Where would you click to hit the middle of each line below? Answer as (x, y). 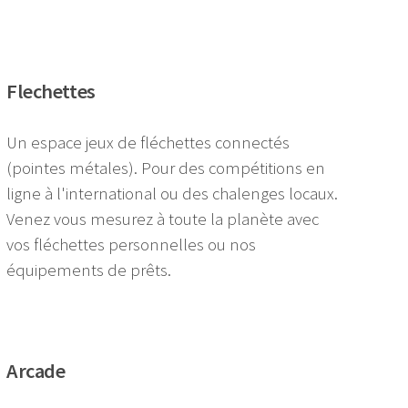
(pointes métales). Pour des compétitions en (166, 168)
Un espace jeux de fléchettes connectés (148, 142)
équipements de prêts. (91, 270)
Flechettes (51, 92)
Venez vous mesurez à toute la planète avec (163, 219)
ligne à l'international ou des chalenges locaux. (173, 193)
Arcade (36, 370)
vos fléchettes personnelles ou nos (132, 244)
